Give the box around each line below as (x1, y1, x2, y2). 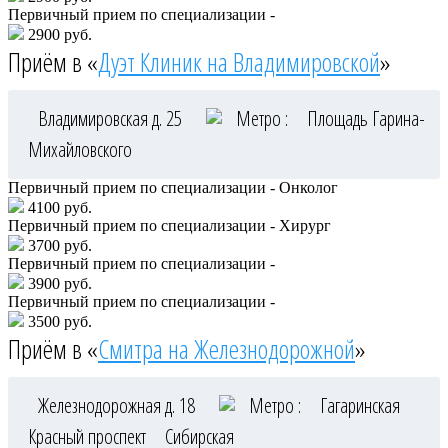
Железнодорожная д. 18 (38, 391, 199, 419)
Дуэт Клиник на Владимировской (98, 43, 380, 80)
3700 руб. (24, 236, 92, 254)
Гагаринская (320, 391, 400, 419)
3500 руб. (24, 312, 92, 330)
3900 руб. (24, 274, 92, 292)
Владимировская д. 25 (38, 104, 186, 132)
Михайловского (28, 135, 132, 163)
